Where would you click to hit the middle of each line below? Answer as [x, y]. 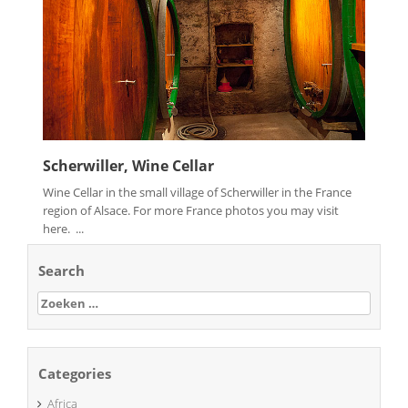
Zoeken [59, 298]
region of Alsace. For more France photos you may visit [191, 210]
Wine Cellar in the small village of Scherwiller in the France [197, 192]
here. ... [63, 228]
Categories [75, 374]
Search [61, 270]
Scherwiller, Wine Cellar [128, 165]
